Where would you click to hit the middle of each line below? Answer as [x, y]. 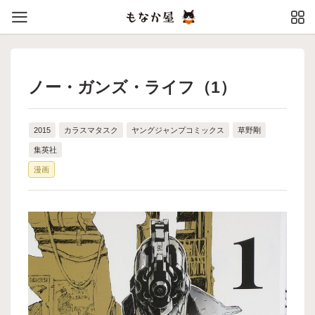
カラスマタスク [91, 130]
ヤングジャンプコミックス [178, 130]
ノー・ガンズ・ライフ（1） [132, 87]
